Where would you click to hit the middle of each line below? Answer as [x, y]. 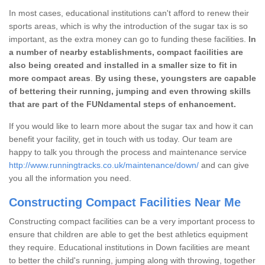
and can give [224, 165]
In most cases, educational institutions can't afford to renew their [129, 13]
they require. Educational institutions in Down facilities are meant [129, 247]
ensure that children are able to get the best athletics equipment [128, 234]
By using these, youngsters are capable [176, 78]
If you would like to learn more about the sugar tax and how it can [131, 126]
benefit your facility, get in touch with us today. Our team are [121, 139]
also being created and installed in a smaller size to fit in [123, 65]
